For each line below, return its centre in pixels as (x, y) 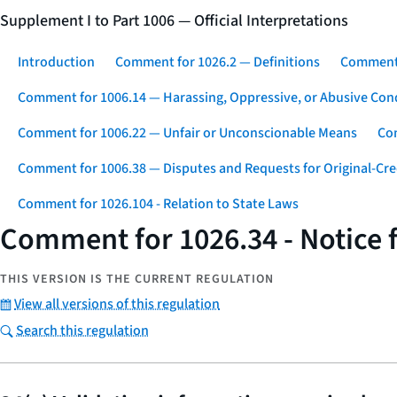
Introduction (56, 62)
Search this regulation (82, 331)
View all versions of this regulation (117, 304)
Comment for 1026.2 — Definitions (218, 62)
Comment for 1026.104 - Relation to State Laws (158, 204)
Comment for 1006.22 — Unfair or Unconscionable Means (187, 133)
